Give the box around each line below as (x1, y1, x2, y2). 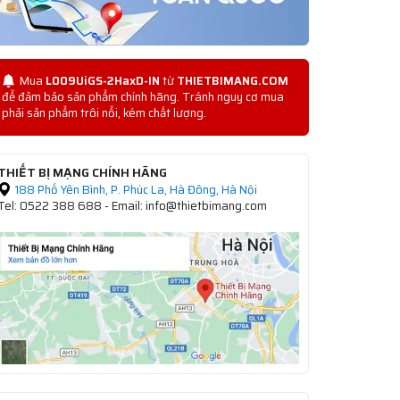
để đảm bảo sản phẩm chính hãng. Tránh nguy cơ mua (2, 87, 284, 106)
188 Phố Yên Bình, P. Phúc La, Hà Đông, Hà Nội (12, 180, 257, 199)
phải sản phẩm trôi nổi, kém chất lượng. (2, 104, 206, 122)
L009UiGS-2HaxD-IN (46, 71, 160, 90)
